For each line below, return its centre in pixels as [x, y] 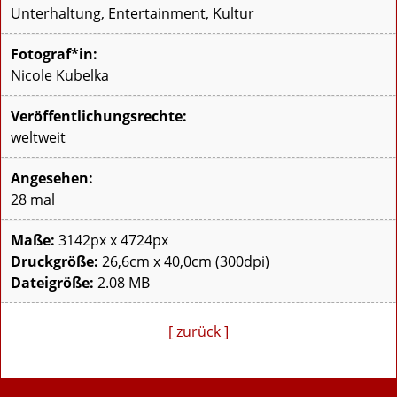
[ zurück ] [198, 332]
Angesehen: [52, 179]
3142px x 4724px [112, 241]
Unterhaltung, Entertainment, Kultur [132, 14]
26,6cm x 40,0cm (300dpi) [184, 262]
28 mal [33, 200]
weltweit [38, 138]
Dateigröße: [52, 283]
